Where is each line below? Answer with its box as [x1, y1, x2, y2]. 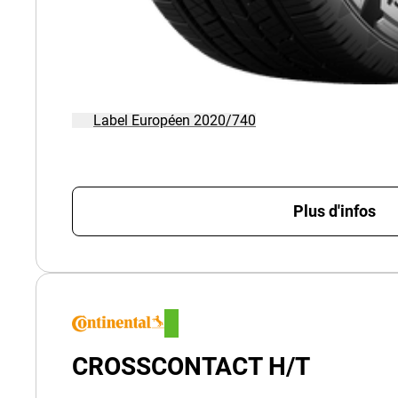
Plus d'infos [292, 202, 376, 221]
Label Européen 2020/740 [93, 111, 256, 129]
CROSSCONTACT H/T [72, 351, 310, 381]
